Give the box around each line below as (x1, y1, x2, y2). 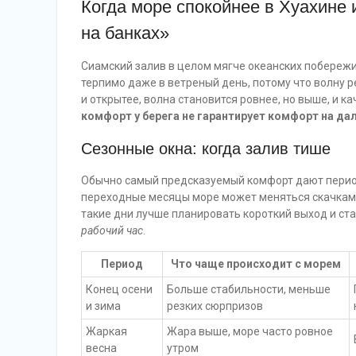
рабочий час (81, 224, 143, 237)
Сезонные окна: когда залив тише (81, 140, 331, 157)
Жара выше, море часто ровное (167, 325, 333, 338)
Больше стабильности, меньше (167, 283, 331, 296)
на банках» (81, 23, 169, 43)
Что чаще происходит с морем (171, 257, 341, 270)
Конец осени (86, 283, 153, 296)
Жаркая (86, 325, 127, 338)
